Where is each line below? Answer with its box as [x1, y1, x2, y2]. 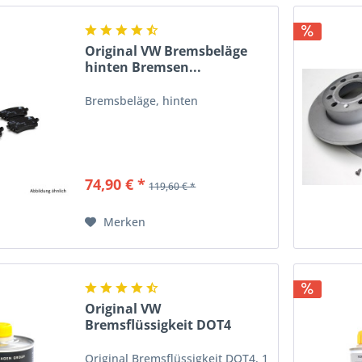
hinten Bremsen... [85, 57, 202, 76]
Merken [103, 213, 146, 229]
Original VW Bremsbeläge [85, 41, 248, 60]
